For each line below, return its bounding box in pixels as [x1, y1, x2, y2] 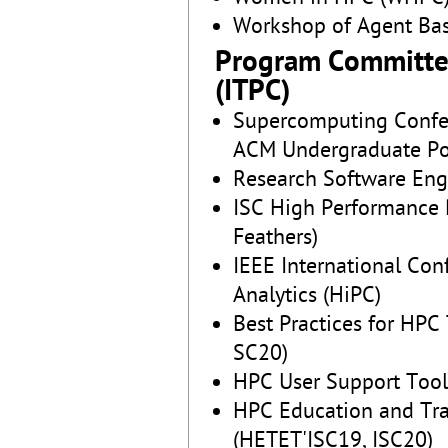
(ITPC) [215, 74, 290, 112]
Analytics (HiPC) [233, 282, 381, 311]
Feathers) [233, 224, 318, 253]
